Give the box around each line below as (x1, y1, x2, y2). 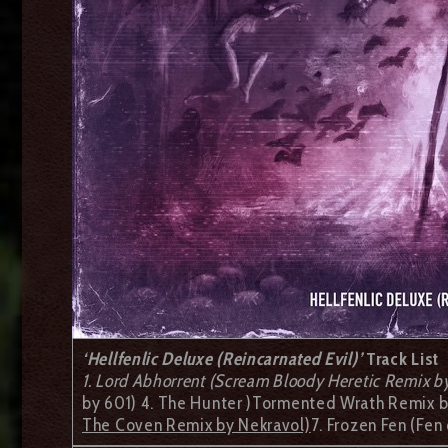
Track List (366, 347, 440, 370)
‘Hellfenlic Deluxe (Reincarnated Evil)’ (82, 347, 363, 370)
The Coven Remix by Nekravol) (82, 413, 311, 436)
